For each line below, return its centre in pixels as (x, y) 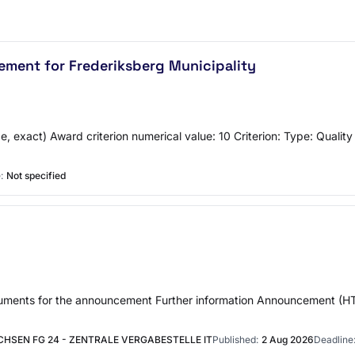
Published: (235, 340)
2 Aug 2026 (288, 340)
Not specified (36, 176)
